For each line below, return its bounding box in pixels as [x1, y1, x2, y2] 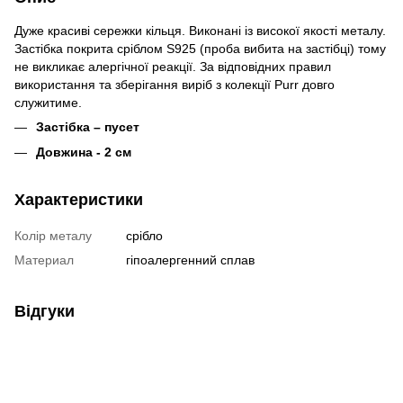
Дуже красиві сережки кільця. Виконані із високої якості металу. [14, 22, 386, 38]
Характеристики [14, 190, 143, 209]
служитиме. [14, 94, 82, 110]
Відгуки [14, 301, 75, 320]
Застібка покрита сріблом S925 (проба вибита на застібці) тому [14, 40, 386, 56]
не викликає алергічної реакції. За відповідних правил [14, 58, 331, 74]
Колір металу [14, 228, 92, 243]
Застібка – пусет [36, 119, 139, 134]
